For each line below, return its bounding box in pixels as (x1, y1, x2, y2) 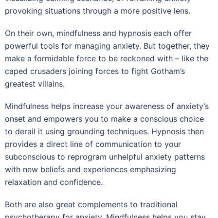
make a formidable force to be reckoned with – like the (5, 53, 208, 63)
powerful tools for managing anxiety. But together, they (5, 40, 210, 51)
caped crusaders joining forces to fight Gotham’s (5, 66, 185, 76)
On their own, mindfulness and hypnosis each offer (5, 28, 192, 38)
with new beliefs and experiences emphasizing (5, 164, 176, 174)
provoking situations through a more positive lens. (5, 5, 190, 16)
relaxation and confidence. (5, 177, 103, 187)
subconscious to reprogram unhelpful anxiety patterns (5, 151, 205, 162)
